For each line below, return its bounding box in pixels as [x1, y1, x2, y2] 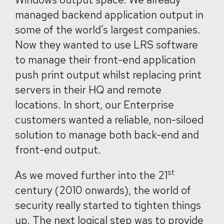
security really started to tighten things [15, 198, 201, 212]
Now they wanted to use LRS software [15, 38, 198, 51]
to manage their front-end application [15, 53, 195, 66]
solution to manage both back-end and [15, 128, 199, 141]
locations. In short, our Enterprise [15, 98, 174, 111]
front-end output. [15, 143, 101, 156]
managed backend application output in [15, 8, 203, 21]
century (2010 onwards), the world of [15, 183, 191, 197]
